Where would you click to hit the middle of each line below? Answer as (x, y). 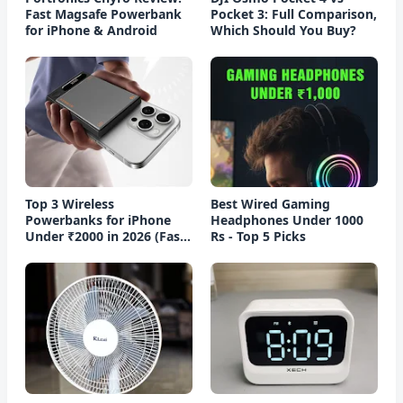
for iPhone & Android (91, 30)
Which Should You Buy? (283, 30)
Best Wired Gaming (270, 204)
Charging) (56, 253)
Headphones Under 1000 (287, 220)
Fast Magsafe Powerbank (103, 13)
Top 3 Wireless (70, 204)
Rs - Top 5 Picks (258, 237)
